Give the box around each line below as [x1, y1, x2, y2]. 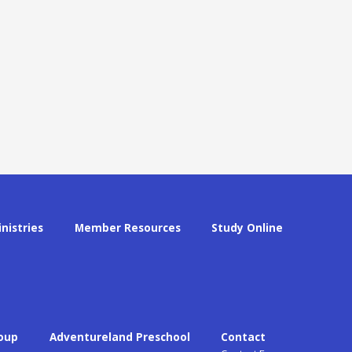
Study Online [211, 220, 284, 235]
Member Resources [74, 220, 181, 235]
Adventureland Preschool [49, 328, 190, 344]
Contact [221, 328, 266, 344]
